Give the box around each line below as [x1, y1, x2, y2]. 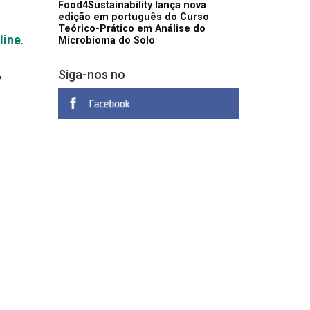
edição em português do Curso [57, 11, 209, 24]
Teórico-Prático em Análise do [57, 23, 206, 35]
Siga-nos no [57, 67, 125, 82]
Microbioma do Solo [57, 35, 155, 47]
